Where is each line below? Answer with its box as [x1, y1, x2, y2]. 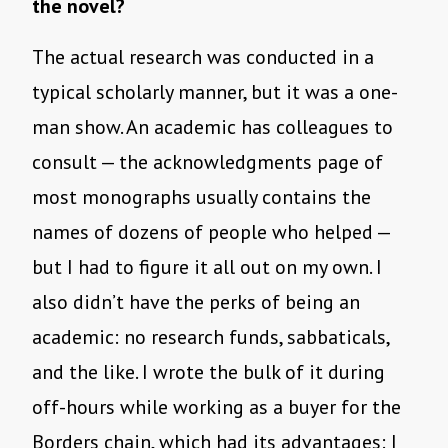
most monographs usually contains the [32, 184, 371, 211]
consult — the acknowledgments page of [32, 149, 383, 176]
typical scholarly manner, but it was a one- [32, 79, 398, 106]
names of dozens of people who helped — [32, 219, 390, 246]
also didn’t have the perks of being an [32, 289, 360, 316]
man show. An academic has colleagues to [32, 114, 393, 141]
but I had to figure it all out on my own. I [32, 254, 382, 281]
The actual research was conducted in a [32, 44, 374, 71]
